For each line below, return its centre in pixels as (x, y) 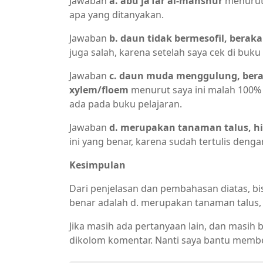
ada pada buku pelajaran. (126, 104)
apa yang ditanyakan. (117, 15)
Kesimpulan (97, 165)
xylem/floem (99, 90)
